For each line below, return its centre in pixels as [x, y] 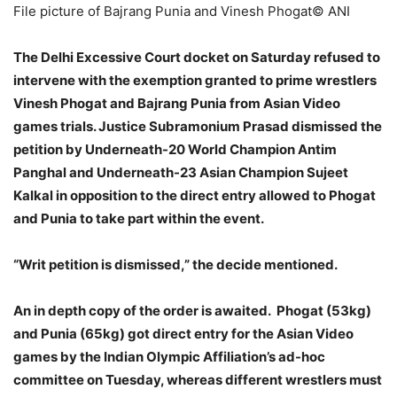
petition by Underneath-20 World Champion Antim [175, 150]
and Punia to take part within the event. [139, 219]
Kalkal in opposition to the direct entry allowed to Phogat [195, 196]
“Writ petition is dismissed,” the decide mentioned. [175, 265]
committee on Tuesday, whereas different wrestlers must [198, 380]
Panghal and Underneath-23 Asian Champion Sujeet [181, 173]
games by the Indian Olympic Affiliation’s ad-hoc [169, 357]
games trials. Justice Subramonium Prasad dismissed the [198, 127]
